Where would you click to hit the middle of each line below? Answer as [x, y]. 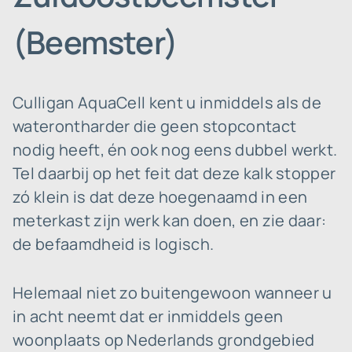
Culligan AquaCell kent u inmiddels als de [167, 103]
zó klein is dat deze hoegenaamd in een [160, 197]
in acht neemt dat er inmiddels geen [148, 316]
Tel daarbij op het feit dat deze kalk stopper [174, 173]
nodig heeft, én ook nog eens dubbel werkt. [175, 150]
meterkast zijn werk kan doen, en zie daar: [170, 220]
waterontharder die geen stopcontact [155, 126]
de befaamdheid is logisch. [114, 244]
